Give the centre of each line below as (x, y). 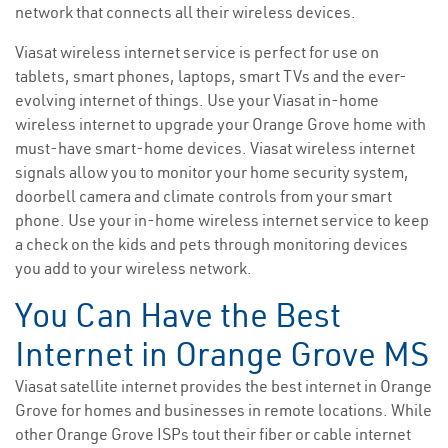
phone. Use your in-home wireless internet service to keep (222, 220)
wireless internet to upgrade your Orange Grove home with (220, 124)
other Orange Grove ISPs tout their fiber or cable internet (213, 434)
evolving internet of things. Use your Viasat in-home (197, 100)
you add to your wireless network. (133, 268)
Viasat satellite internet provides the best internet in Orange (223, 386)
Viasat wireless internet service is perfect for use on (197, 52)
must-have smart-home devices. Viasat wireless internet (215, 148)
